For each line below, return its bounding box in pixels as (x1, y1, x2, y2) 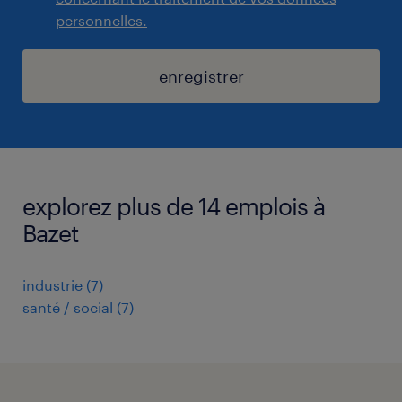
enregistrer (158, 66, 244, 86)
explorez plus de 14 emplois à (22, 191, 325, 220)
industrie (22, 275, 83, 293)
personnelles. (56, 11, 147, 29)
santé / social (22, 298, 113, 316)
